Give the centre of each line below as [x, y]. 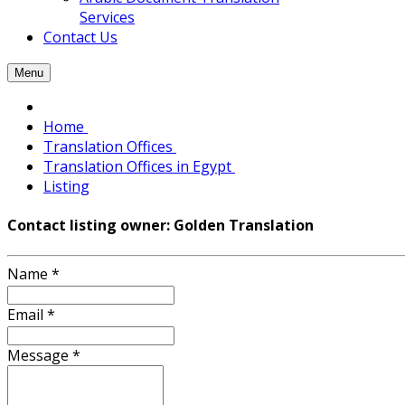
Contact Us [80, 37]
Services [107, 17]
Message [40, 355]
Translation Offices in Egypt [139, 166]
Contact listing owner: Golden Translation [160, 226]
